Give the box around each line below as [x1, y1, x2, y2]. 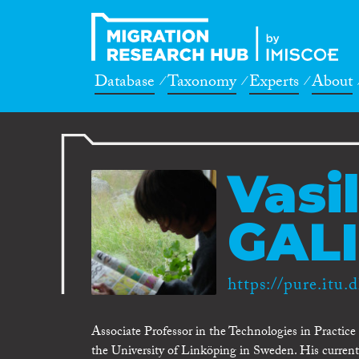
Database [95, 70, 155, 97]
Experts [249, 70, 299, 97]
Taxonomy [167, 70, 236, 97]
